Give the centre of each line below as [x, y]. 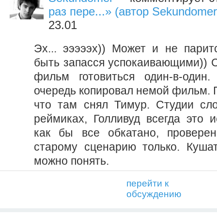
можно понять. [71, 161]
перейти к [147, 183]
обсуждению [154, 194]
